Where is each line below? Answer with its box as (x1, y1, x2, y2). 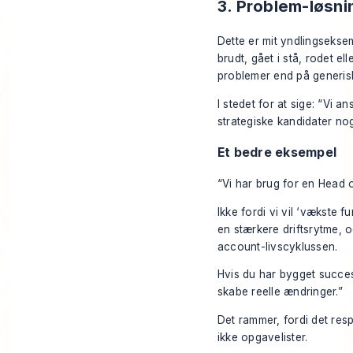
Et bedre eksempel (217, 144, 337, 160)
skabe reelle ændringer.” (217, 285, 343, 299)
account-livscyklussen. (217, 240, 338, 253)
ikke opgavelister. (217, 330, 308, 344)
